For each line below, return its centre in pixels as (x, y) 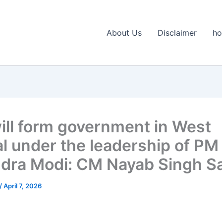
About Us (124, 33)
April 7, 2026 (23, 186)
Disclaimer (177, 33)
